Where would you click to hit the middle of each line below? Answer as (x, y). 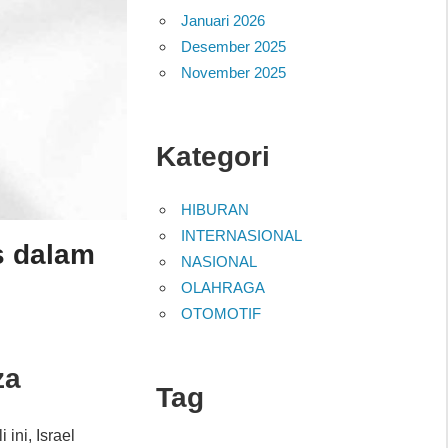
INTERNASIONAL (242, 235)
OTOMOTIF (221, 313)
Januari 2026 (223, 20)
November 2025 (234, 72)
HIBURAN (215, 209)
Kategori (212, 156)
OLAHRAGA (223, 287)
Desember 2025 (234, 46)
